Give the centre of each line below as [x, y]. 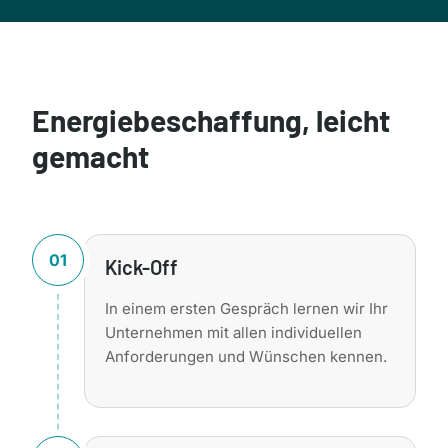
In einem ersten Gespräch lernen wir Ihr [246, 308]
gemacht [90, 155]
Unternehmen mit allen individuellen [233, 332]
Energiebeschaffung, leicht [211, 119]
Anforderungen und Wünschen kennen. [246, 356]
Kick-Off [141, 266]
